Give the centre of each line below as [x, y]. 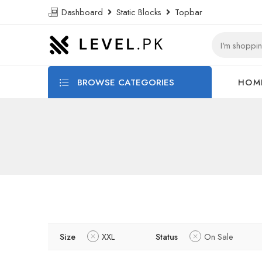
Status [167, 237]
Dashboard [83, 12]
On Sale [219, 237]
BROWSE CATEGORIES [124, 82]
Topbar [186, 12]
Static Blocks [139, 12]
